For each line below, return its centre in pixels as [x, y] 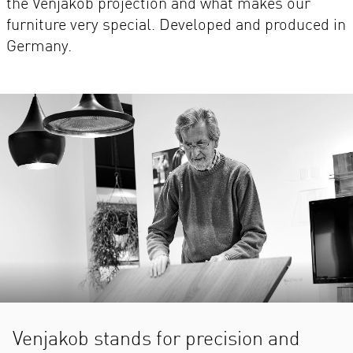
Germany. [39, 47]
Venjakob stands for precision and [156, 340]
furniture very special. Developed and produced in [176, 26]
